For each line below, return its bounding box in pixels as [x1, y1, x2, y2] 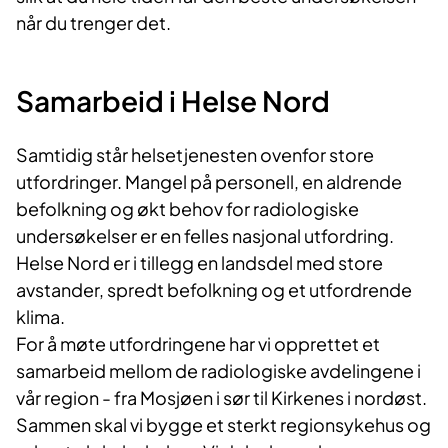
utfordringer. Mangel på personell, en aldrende [16, 170, 402, 194]
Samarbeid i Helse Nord [16, 83, 330, 119]
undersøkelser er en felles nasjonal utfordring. [16, 224, 394, 248]
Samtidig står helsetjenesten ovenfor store [16, 143, 374, 167]
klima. [16, 305, 65, 329]
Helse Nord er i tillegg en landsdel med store [16, 251, 383, 275]
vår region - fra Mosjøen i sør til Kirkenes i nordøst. [16, 386, 427, 410]
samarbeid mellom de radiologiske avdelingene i [16, 359, 421, 383]
